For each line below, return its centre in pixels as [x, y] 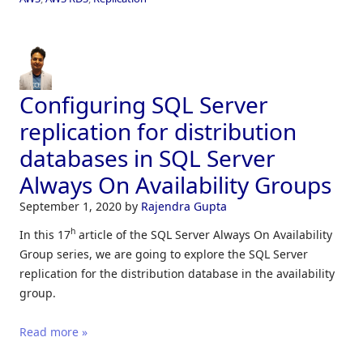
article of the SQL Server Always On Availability [204, 234]
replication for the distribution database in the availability [177, 273]
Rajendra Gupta [184, 206]
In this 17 [45, 234]
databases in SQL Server [147, 158]
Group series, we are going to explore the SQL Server [164, 254]
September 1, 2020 [72, 206]
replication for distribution [158, 131]
